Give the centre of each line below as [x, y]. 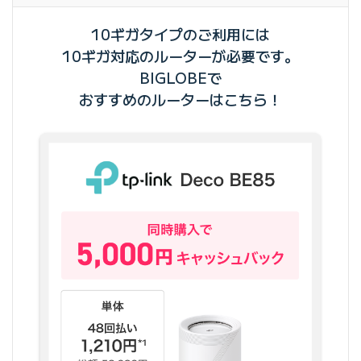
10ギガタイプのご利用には [180, 33]
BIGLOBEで [180, 77]
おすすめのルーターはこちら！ [180, 99]
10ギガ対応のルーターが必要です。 [180, 55]
